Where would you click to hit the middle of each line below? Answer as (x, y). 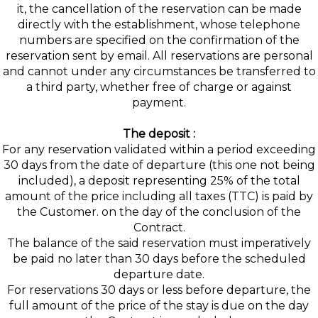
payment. (159, 103)
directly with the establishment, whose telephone (159, 24)
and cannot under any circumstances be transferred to (159, 71)
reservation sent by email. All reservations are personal (159, 56)
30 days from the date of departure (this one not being (159, 165)
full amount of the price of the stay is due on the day (159, 306)
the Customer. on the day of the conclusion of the (159, 212)
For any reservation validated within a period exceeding (159, 149)
